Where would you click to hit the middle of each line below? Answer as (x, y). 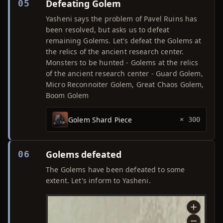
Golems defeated (84, 154)
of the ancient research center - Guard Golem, (124, 73)
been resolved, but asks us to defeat (108, 30)
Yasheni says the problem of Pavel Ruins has (122, 19)
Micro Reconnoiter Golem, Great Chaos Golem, (125, 84)
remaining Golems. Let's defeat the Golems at (124, 41)
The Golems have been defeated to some (115, 169)
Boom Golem (67, 95)
